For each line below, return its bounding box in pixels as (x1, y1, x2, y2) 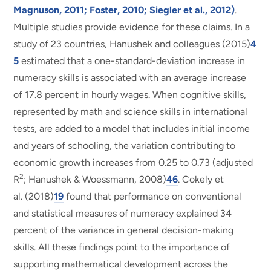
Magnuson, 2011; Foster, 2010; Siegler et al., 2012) (13, 4, 235, 16)
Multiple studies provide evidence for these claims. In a (13, 21, 250, 33)
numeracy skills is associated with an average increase (13, 71, 247, 83)
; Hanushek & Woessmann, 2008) (24, 173, 167, 185)
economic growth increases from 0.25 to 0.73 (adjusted (13, 156, 253, 168)
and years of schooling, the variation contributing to (13, 139, 236, 151)
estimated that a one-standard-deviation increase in (19, 54, 246, 67)
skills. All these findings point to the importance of (13, 241, 230, 253)
